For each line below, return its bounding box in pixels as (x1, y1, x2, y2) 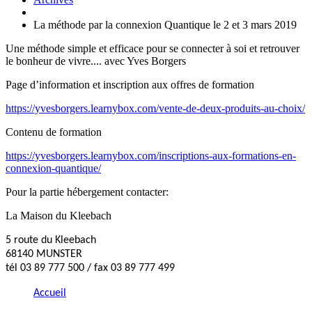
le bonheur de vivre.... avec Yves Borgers (6, 54, 186, 67)
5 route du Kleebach (6, 234, 96, 246)
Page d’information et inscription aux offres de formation (6, 78, 254, 91)
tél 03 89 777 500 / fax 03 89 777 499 (6, 262, 175, 274)
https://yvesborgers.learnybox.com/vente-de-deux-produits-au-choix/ (6, 102, 305, 114)
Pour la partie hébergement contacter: (6, 185, 169, 198)
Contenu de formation (6, 125, 102, 138)
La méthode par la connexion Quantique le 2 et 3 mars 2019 (33, 18, 297, 31)
